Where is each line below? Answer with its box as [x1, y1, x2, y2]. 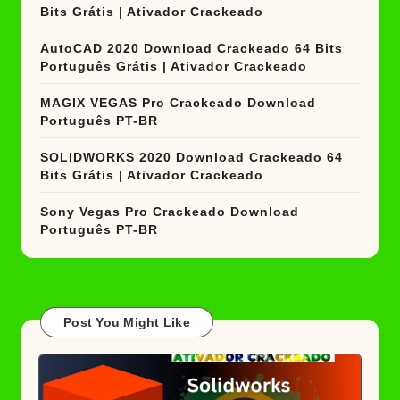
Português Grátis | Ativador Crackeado [40, 60, 307, 74]
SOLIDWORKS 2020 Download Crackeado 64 [40, 151, 343, 165]
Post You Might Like [63, 315, 190, 330]
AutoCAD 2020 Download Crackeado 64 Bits [40, 42, 343, 56]
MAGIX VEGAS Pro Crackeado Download [40, 96, 316, 111]
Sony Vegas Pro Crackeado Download [40, 205, 299, 220]
